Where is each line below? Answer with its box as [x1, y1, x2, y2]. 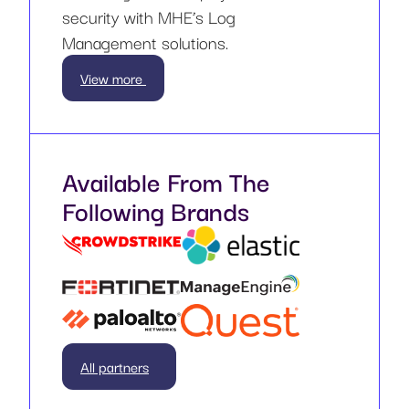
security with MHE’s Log [62, 3, 236, 31]
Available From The [62, 161, 270, 201]
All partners [80, 354, 149, 377]
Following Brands [62, 190, 249, 230]
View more [80, 67, 146, 89]
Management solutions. [62, 28, 228, 57]
